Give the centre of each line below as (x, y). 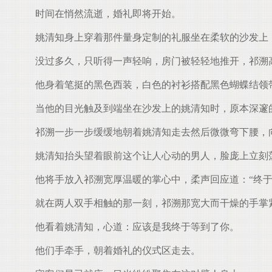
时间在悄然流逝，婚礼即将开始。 (103, 14)
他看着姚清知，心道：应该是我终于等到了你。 (132, 227)
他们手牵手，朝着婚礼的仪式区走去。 (113, 250)
